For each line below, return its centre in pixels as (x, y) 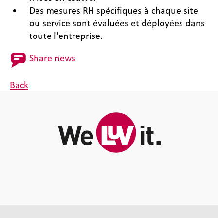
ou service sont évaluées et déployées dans (117, 23)
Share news (52, 58)
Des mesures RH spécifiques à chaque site (114, 10)
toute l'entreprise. (66, 36)
